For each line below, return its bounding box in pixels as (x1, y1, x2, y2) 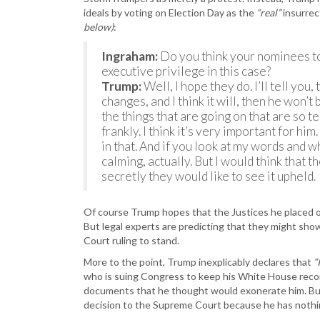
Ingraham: (101, 49, 158, 64)
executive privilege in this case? (101, 64, 271, 79)
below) (84, 21, 114, 33)
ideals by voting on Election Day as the (84, 6, 256, 19)
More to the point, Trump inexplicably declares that (84, 256, 314, 268)
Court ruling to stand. (84, 234, 179, 246)
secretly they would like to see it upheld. (101, 169, 316, 184)
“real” (256, 6, 281, 19)
